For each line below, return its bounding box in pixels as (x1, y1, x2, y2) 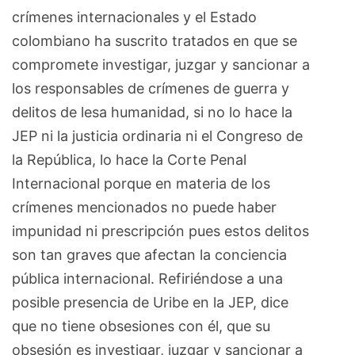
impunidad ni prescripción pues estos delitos (12, 222, 309, 239)
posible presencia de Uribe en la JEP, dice (12, 293, 288, 311)
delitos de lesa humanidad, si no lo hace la (12, 103, 292, 120)
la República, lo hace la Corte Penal (12, 151, 246, 168)
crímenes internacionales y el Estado (12, 8, 257, 25)
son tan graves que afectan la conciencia (12, 246, 287, 263)
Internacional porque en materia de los (12, 174, 270, 192)
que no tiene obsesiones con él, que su (12, 317, 270, 334)
